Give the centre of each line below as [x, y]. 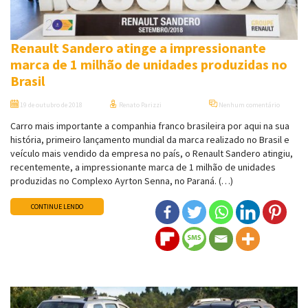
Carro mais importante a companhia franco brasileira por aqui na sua [150, 126]
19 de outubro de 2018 [51, 105]
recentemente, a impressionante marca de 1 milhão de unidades [143, 167]
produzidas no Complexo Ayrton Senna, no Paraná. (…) [122, 181]
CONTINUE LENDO [57, 207]
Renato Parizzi [140, 105]
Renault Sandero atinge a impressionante [138, 48]
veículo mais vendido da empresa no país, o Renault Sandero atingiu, [152, 154]
